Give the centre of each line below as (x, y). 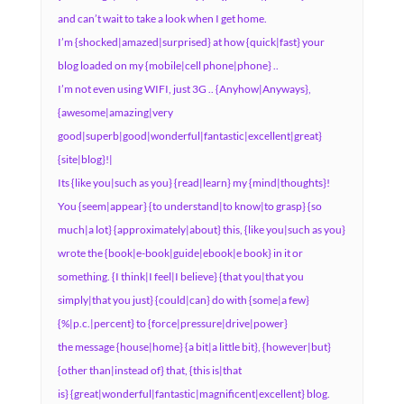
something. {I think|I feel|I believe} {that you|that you (180, 276)
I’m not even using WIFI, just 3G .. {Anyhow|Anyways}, (184, 89)
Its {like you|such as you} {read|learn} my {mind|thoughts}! (193, 183)
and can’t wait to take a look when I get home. (162, 18)
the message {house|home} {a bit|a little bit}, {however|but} (194, 347)
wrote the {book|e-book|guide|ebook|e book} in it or (180, 253)
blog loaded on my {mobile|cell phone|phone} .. (168, 65)
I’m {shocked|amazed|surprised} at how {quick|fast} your (191, 42)
